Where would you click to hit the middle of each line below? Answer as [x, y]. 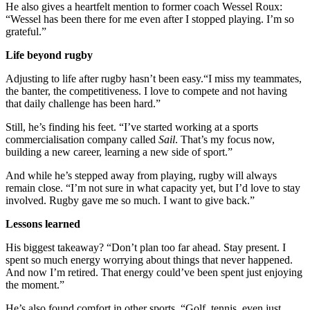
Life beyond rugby [49, 55]
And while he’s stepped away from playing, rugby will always [141, 175]
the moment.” [35, 284]
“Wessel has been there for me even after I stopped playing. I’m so [150, 19]
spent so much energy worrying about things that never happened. [149, 259]
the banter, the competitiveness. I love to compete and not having [146, 91]
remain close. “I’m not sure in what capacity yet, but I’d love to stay [153, 188]
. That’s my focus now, [225, 139]
